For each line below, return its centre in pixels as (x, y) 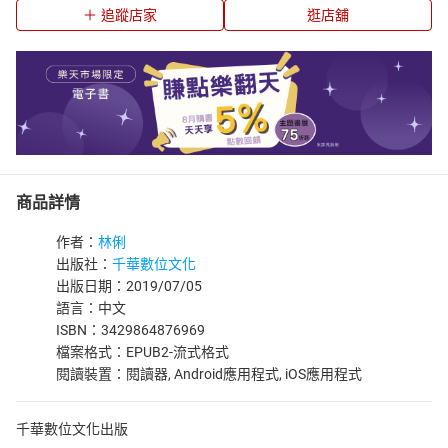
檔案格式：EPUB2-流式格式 (142, 352)
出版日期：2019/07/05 (129, 286)
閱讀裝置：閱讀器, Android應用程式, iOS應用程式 (209, 374)
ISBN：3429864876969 (130, 330)
